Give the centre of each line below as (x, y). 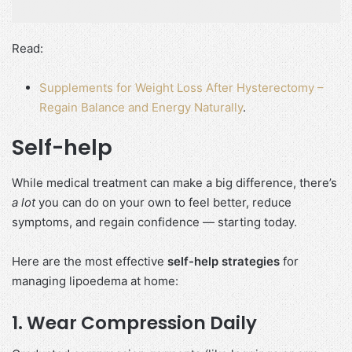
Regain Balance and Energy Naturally (141, 108)
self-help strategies (224, 261)
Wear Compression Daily (142, 323)
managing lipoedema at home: (95, 280)
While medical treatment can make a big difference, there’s (174, 182)
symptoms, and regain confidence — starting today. (154, 222)
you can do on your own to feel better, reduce (163, 202)
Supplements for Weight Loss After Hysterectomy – (181, 88)
